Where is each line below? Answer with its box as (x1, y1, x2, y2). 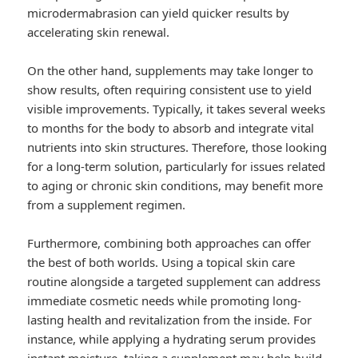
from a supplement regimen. (27, 197, 186, 213)
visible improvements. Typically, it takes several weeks (27, 101, 326, 117)
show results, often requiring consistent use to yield (27, 82, 312, 98)
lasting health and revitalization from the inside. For (27, 312, 312, 328)
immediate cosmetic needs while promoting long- (27, 292, 302, 309)
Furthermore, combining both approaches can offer (27, 235, 312, 252)
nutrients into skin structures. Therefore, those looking (27, 139, 328, 156)
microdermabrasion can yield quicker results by (27, 5, 290, 22)
